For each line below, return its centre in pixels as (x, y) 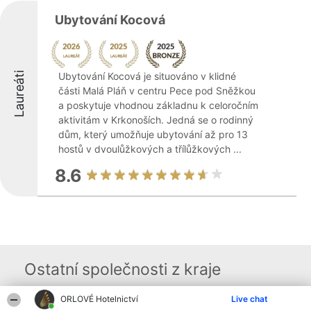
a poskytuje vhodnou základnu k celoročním (158, 105)
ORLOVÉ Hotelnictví (100, 299)
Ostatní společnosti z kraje (123, 269)
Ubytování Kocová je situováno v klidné (147, 76)
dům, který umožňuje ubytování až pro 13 (153, 134)
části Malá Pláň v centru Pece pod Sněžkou (157, 91)
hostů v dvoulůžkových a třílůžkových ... (150, 149)
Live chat (250, 299)
